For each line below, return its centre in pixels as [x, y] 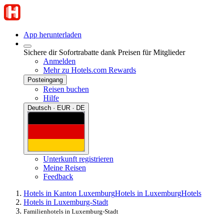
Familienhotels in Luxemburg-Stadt [71, 211]
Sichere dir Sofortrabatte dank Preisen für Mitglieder [104, 52]
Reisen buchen [66, 89]
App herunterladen [53, 35]
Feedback [58, 176]
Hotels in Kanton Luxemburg [69, 193]
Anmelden [59, 61]
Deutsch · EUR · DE [56, 108]
